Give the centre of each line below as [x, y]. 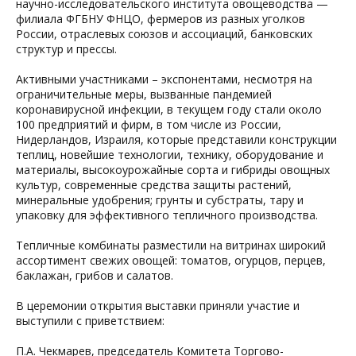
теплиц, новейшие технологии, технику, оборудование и [170, 155]
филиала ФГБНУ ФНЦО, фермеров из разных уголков [161, 19]
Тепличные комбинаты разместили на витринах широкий [171, 245]
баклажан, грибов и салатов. [95, 275]
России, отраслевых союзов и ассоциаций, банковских [164, 34]
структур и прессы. [66, 49]
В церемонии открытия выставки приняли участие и [158, 306]
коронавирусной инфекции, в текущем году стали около [169, 109]
